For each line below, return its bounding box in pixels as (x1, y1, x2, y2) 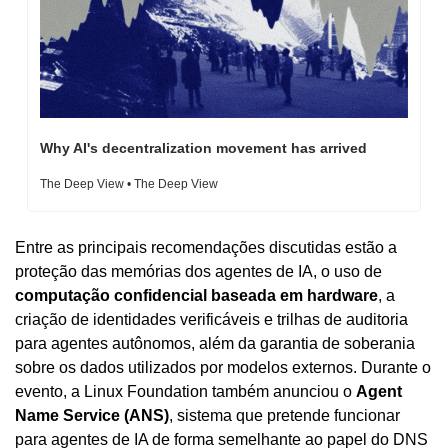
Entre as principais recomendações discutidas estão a (15, 238, 397, 256)
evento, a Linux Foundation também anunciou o (15, 382, 356, 400)
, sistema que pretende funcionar (169, 406, 400, 424)
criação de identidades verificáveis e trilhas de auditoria (15, 310, 408, 328)
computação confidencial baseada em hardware (15, 286, 378, 304)
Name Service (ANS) (15, 406, 169, 424)
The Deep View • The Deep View (40, 176, 218, 191)
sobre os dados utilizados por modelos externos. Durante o (15, 358, 431, 376)
